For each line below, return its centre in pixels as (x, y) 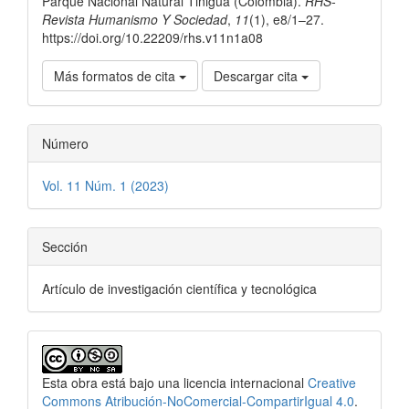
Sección (65, 246)
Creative (332, 383)
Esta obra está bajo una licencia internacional (175, 383)
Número (65, 143)
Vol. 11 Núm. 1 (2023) (105, 185)
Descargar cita (257, 76)
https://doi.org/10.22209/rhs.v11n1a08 (152, 37)
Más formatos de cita (116, 76)
